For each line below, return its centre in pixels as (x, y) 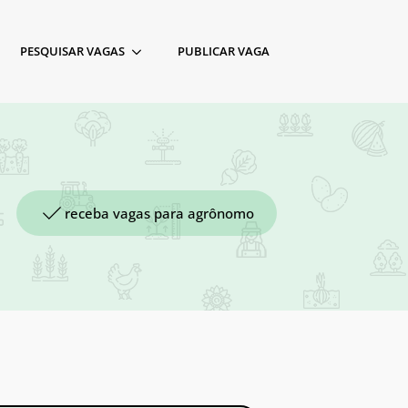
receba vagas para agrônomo (159, 213)
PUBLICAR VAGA (224, 51)
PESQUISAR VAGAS (72, 51)
